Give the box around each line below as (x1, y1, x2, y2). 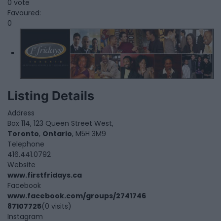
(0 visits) (41, 201, 72, 211)
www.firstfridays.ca (7, 170, 82, 180)
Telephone (7, 139, 44, 149)
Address (7, 108, 35, 118)
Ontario (42, 128, 72, 139)
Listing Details (7, 88, 94, 103)
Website (7, 159, 36, 170)
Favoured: (7, 8, 41, 18)
